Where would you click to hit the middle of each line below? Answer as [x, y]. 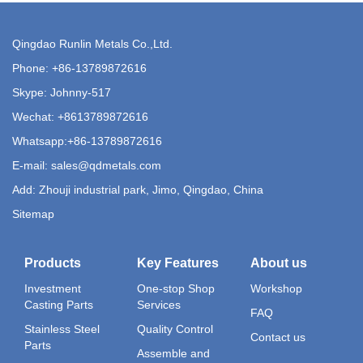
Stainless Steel [62, 329]
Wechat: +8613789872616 [80, 116]
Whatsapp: [40, 141]
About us [278, 263]
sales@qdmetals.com [106, 165]
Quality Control [175, 329]
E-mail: [32, 165]
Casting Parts [59, 304]
